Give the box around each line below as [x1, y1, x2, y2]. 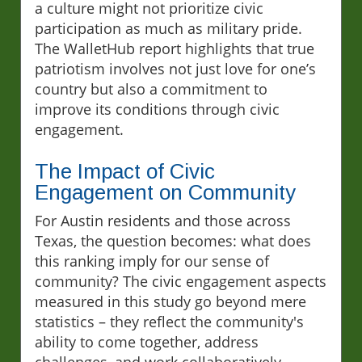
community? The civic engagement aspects [35, 271, 326, 291]
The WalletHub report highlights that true [35, 38, 314, 58]
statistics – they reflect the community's [35, 311, 304, 331]
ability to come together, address [35, 331, 259, 351]
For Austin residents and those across [35, 210, 291, 230]
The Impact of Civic [35, 158, 215, 183]
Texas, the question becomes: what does [35, 230, 311, 250]
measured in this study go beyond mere [35, 291, 306, 311]
